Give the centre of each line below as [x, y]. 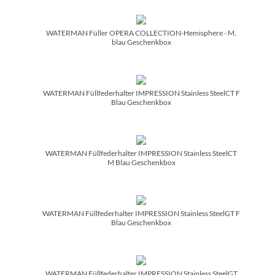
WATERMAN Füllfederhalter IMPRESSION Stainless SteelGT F [141, 213]
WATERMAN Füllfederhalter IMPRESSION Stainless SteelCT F [141, 93]
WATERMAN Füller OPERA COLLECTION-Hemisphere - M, [141, 33]
